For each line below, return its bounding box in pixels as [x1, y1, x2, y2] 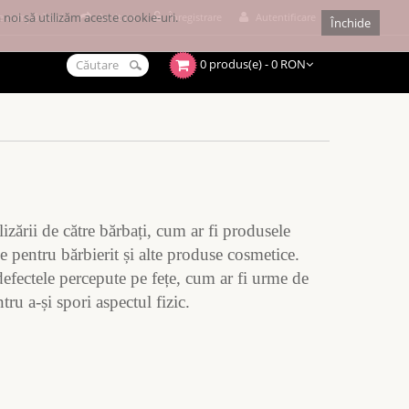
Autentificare [256, 10, 316, 24]
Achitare [97, 10, 136, 24]
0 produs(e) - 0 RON [199, 56, 306, 72]
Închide [330, 15, 371, 31]
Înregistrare [169, 10, 223, 24]
